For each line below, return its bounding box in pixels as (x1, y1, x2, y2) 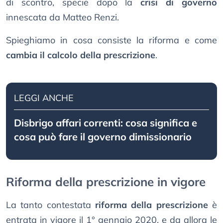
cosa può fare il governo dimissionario (14, 130, 192, 143)
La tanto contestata (6, 199, 95, 211)
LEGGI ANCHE (14, 92, 74, 104)
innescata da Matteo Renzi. (6, 11, 119, 23)
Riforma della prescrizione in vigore (6, 174, 206, 190)
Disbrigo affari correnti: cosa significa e (14, 116, 197, 129)
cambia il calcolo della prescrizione (6, 49, 155, 61)
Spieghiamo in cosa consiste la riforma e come (6, 34, 217, 46)
